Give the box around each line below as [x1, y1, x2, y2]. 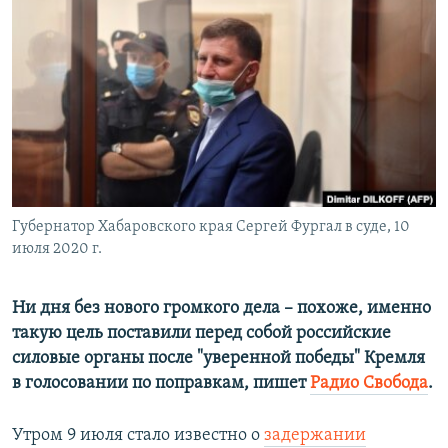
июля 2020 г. [12, 241, 102, 258]
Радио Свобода [310, 374, 428, 394]
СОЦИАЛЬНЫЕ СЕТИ [18, 100, 136, 115]
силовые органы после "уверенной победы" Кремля [12, 349, 425, 369]
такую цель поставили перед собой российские [12, 324, 391, 344]
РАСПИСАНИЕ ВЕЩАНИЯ [18, 9, 203, 28]
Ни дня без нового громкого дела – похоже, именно [12, 299, 431, 319]
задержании [264, 426, 366, 446]
